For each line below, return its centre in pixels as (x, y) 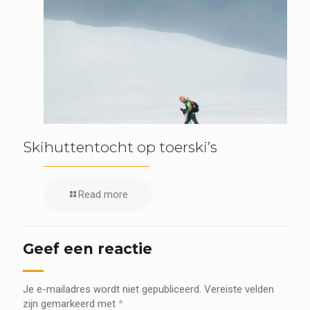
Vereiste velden (239, 289)
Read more (103, 194)
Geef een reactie (88, 248)
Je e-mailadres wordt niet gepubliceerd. (112, 289)
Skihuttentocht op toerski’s (120, 147)
